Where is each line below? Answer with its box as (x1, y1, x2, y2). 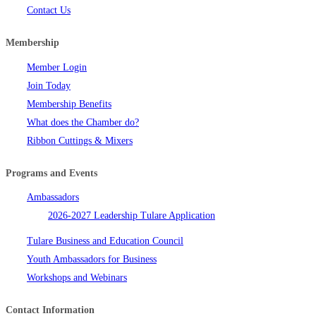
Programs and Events (6, 167, 97, 178)
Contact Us (27, 5, 71, 16)
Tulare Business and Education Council (27, 236, 183, 247)
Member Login (27, 61, 87, 73)
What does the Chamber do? (27, 116, 139, 128)
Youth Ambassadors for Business (27, 254, 157, 265)
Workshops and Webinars (27, 272, 127, 284)
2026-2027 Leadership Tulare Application (48, 210, 215, 221)
